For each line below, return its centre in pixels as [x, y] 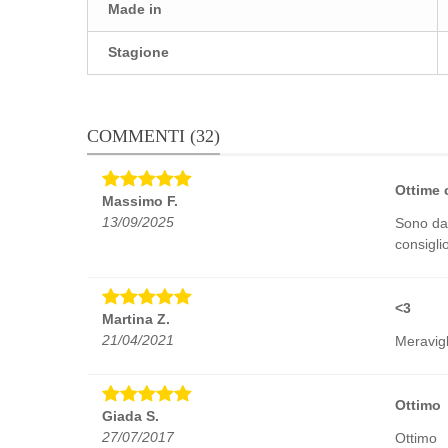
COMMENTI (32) [153, 136]
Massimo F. [140, 201]
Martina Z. [136, 319]
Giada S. [130, 416]
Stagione [138, 52]
